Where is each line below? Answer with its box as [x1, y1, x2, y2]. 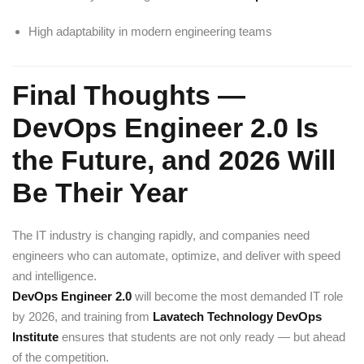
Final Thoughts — [12, 80, 245, 110]
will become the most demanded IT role [135, 289, 343, 303]
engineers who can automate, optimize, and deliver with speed [12, 249, 340, 262]
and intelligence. [12, 269, 97, 283]
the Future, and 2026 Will [12, 145, 336, 175]
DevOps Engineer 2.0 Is [12, 112, 318, 143]
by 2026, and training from [12, 310, 153, 323]
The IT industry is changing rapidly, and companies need [12, 228, 310, 242]
